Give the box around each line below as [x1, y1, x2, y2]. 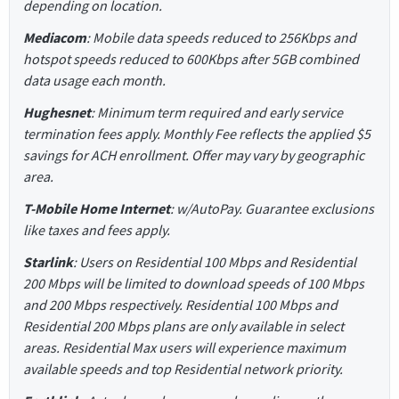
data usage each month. [23, 70, 166, 89]
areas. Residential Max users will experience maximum [23, 338, 346, 356]
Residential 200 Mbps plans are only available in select [23, 316, 344, 335]
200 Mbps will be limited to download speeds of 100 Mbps [23, 273, 364, 292]
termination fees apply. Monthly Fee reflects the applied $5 [23, 124, 370, 142]
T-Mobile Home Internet [23, 199, 170, 217]
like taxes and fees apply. [23, 220, 170, 239]
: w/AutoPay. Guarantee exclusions [170, 199, 374, 217]
